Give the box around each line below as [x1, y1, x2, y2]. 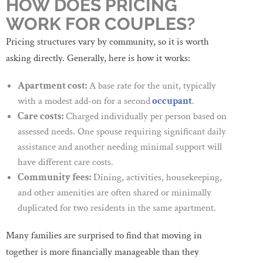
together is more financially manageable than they [6, 245, 199, 258]
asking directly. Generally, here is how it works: [6, 51, 190, 65]
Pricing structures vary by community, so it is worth [6, 35, 209, 48]
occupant [150, 94, 192, 107]
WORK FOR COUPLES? [6, 13, 195, 34]
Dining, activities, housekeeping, [91, 170, 222, 184]
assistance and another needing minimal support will [18, 140, 222, 153]
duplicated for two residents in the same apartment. [18, 201, 216, 214]
